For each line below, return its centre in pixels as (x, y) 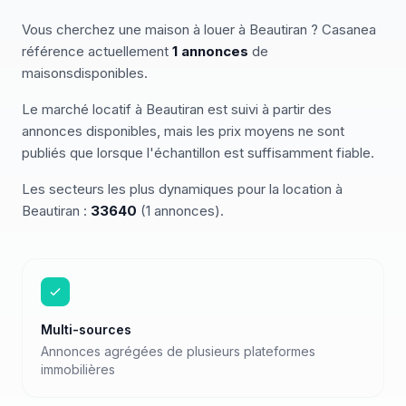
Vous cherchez (70, 29)
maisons (48, 73)
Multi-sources (86, 329)
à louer (214, 29)
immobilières (78, 369)
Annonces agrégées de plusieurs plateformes (178, 351)
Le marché (57, 109)
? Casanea (342, 29)
